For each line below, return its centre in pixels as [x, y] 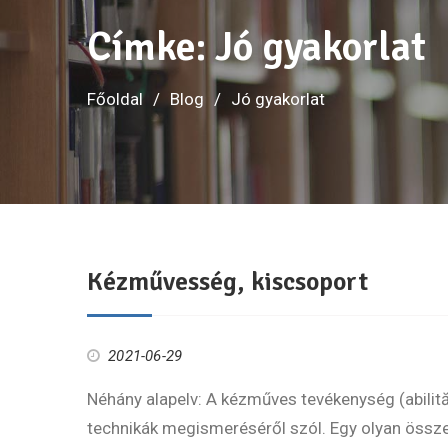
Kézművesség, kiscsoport [227, 282]
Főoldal [115, 99]
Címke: [151, 47]
